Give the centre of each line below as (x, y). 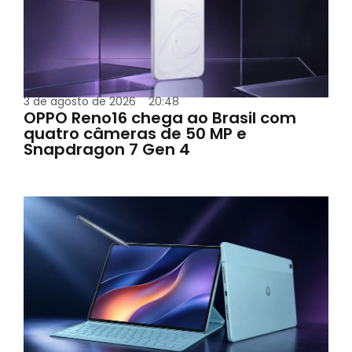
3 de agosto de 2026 (80, 101)
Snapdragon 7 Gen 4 (107, 149)
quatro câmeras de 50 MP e (135, 133)
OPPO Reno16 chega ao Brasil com (160, 117)
